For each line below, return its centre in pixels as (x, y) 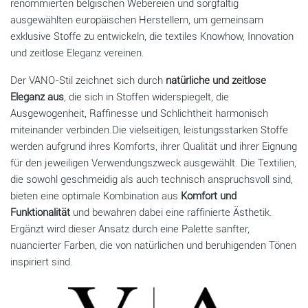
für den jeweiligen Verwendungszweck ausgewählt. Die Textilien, (153, 163)
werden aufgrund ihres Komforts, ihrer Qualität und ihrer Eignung (154, 147)
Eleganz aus (37, 97)
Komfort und (209, 196)
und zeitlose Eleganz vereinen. (77, 53)
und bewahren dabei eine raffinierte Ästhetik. (171, 213)
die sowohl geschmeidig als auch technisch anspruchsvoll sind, (152, 180)
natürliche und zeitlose (216, 81)
